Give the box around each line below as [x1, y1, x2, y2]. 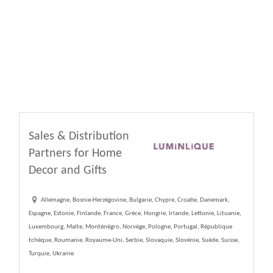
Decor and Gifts [29, 165, 107, 177]
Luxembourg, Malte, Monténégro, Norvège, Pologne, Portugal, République [29, 224, 232, 231]
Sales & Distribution [29, 130, 129, 143]
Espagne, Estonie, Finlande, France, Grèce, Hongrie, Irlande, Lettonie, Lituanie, [29, 210, 241, 218]
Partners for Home [29, 147, 122, 160]
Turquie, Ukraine [29, 250, 74, 258]
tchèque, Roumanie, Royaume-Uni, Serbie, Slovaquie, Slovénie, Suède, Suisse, [29, 237, 239, 244]
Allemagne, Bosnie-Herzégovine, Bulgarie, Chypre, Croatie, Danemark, [41, 197, 230, 204]
